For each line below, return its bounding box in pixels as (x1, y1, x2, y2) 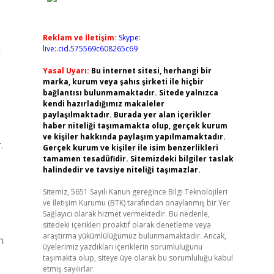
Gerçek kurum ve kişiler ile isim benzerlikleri (42, 143, 218, 153)
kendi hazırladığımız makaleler (42, 98, 165, 109)
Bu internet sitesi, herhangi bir (91, 65, 212, 76)
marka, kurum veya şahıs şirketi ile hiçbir (42, 76, 204, 87)
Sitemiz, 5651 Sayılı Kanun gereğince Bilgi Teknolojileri (42, 187, 228, 197)
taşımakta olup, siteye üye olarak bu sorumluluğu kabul (42, 253, 233, 263)
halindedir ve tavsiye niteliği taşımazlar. (42, 165, 201, 175)
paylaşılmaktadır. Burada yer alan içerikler (42, 109, 211, 120)
